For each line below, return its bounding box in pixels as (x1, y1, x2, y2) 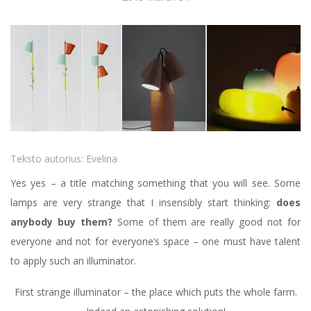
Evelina (86, 152, 117, 166)
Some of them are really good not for (112, 215, 301, 229)
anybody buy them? (10, 215, 112, 229)
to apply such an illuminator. (10, 254, 136, 268)
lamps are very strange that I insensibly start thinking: (10, 196, 276, 210)
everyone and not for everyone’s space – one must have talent (10, 235, 301, 249)
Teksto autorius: (10, 152, 86, 166)
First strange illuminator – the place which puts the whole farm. (14, 285, 297, 299)
